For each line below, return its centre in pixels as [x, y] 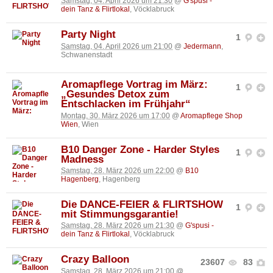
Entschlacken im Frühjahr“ [126, 104]
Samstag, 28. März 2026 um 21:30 [118, 226]
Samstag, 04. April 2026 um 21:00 [117, 46]
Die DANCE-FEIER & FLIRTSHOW [142, 204]
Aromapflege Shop [211, 115]
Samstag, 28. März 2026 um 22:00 [118, 170]
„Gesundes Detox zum [115, 94]
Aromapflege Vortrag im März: [134, 85]
